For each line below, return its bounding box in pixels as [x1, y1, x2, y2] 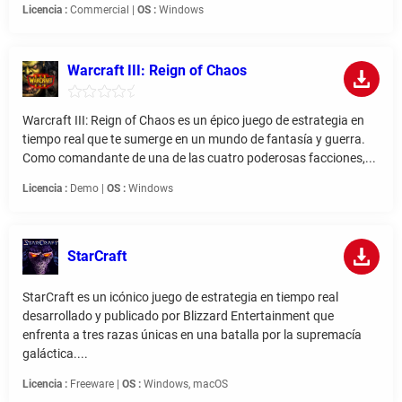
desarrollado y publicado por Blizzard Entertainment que [22, 309, 334, 324]
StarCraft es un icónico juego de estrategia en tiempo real [22, 290, 338, 305]
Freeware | [67, 378, 122, 391]
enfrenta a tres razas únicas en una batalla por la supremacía [22, 328, 362, 343]
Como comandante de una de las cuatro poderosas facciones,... [22, 151, 376, 166]
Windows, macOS [141, 378, 228, 391]
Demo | [67, 182, 107, 196]
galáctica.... [22, 346, 88, 362]
